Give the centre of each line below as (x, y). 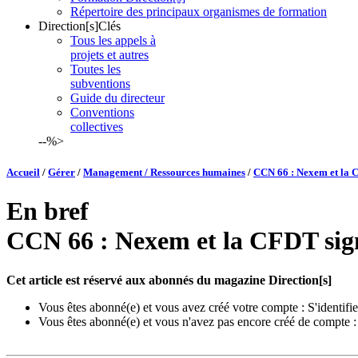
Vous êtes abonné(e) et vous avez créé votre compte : (173, 307)
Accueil (23, 173)
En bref (48, 211)
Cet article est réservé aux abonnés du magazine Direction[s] (169, 280)
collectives (97, 126)
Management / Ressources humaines (164, 173)
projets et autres (109, 54)
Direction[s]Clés (80, 26)
